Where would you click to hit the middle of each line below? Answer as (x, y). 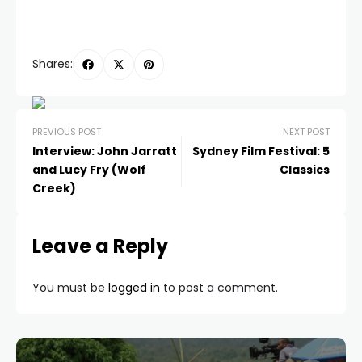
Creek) (54, 188)
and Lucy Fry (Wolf (89, 169)
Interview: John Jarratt (105, 151)
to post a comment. (219, 287)
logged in (134, 287)
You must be (70, 287)
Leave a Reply (100, 246)
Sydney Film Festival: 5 (261, 151)
